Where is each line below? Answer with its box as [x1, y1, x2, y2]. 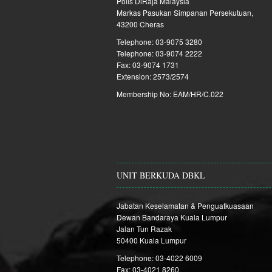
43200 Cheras [117, 19, 164, 29]
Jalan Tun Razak [117, 223, 172, 234]
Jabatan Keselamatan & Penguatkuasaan [117, 200, 254, 211]
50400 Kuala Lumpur [117, 235, 186, 245]
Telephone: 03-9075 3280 [117, 36, 202, 47]
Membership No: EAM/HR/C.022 [117, 89, 223, 99]
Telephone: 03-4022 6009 [117, 253, 202, 263]
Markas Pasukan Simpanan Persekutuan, [117, 7, 253, 18]
